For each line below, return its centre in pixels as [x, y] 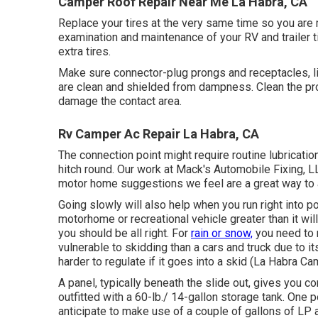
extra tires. [84, 51]
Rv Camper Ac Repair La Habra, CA [159, 134]
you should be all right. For [125, 233]
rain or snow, [222, 233]
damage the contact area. [120, 101]
